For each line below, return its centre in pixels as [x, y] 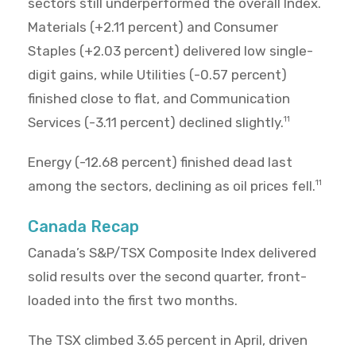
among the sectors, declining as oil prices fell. [172, 186]
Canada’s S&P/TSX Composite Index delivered [172, 253]
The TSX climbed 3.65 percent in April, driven [168, 341]
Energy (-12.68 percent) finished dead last [160, 163]
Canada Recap [83, 227]
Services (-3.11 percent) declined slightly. [156, 123]
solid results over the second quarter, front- [167, 277]
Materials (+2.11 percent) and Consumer [153, 27]
